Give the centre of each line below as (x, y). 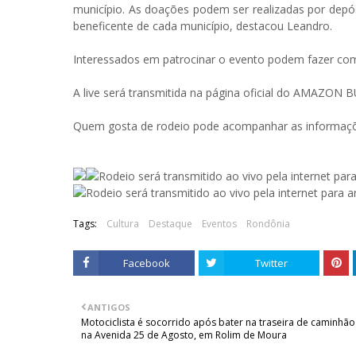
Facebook (146, 263)
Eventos (219, 224)
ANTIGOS (109, 307)
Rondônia (268, 224)
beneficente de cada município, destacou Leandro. (203, 26)
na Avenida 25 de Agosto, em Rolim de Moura (184, 335)
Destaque (170, 224)
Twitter (272, 263)
